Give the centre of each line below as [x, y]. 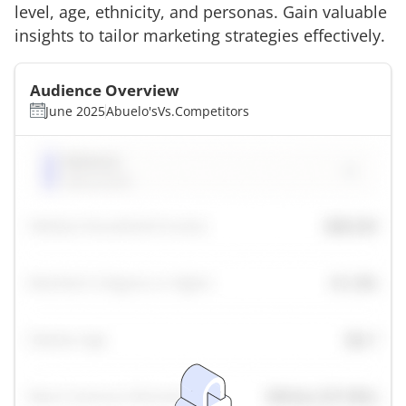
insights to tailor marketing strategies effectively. [200, 35]
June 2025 [75, 111]
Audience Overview [105, 90]
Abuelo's [132, 111]
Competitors [212, 111]
